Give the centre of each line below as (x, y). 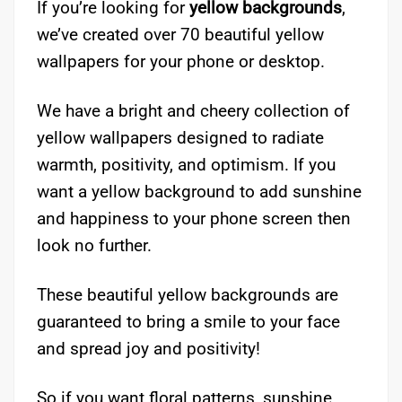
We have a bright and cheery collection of (193, 111)
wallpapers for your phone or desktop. (181, 62)
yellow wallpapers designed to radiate (180, 138)
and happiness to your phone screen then (194, 219)
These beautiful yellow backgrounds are (188, 295)
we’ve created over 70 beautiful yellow (180, 35)
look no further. (94, 246)
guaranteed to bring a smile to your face (188, 322)
